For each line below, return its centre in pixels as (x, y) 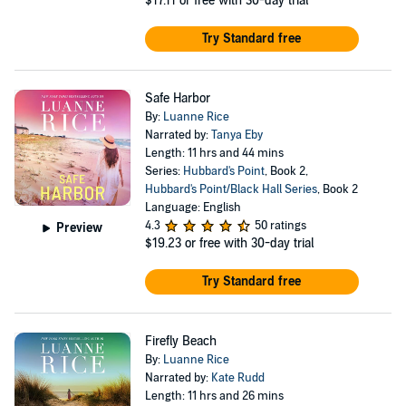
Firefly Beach (180, 341)
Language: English (193, 208)
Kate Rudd (237, 378)
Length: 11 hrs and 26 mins (214, 396)
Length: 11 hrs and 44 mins (214, 153)
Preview (80, 227)
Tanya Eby (237, 135)
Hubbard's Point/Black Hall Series (231, 189)
